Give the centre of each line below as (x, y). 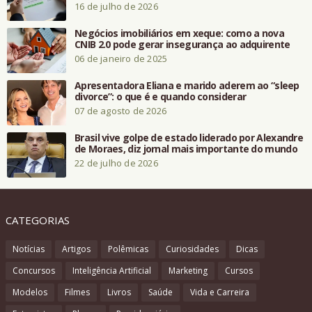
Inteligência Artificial (111, 270)
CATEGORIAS (37, 220)
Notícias (28, 249)
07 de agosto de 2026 (120, 110)
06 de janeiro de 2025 (121, 58)
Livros (119, 292)
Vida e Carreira (219, 292)
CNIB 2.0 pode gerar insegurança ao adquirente (182, 44)
